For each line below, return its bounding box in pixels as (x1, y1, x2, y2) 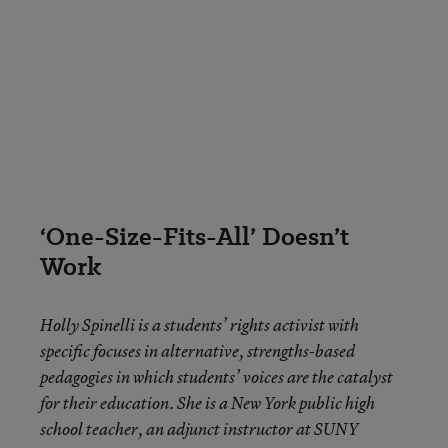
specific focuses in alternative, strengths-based (40, 339, 355, 362)
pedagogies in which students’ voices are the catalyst (40, 365, 393, 388)
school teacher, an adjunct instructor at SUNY (40, 417, 359, 440)
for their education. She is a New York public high (40, 391, 375, 414)
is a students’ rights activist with (138, 313, 359, 336)
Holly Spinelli (40, 313, 135, 336)
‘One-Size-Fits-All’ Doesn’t (40, 218, 349, 254)
